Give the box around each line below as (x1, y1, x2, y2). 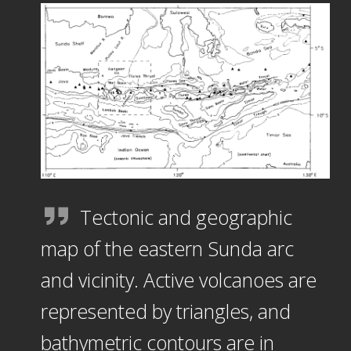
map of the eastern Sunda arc (40, 234, 294, 262)
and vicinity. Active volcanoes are (40, 266, 317, 293)
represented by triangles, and (40, 297, 291, 324)
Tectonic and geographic (79, 203, 292, 230)
